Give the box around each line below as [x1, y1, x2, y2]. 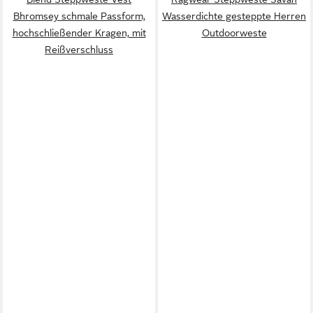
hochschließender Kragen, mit [12, 27, 146, 38]
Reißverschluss [45, 43, 113, 55]
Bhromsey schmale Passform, [13, 10, 145, 22]
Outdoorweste [201, 27, 267, 38]
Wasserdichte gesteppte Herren [162, 10, 306, 22]
